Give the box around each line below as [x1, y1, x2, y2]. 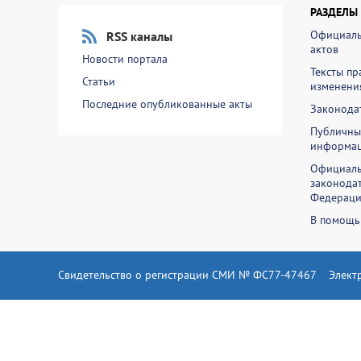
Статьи [82, 74, 115, 89]
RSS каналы [106, 28, 172, 44]
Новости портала [82, 52, 168, 66]
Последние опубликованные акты [82, 97, 252, 111]
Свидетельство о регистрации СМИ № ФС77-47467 [58, 268, 317, 282]
